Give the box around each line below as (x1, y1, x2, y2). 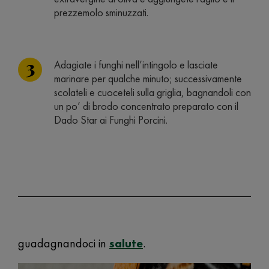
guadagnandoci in (18, 235, 109, 251)
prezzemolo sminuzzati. (54, 5, 148, 19)
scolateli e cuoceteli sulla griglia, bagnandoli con (54, 85, 251, 99)
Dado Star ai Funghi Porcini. (54, 113, 168, 127)
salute (109, 235, 143, 251)
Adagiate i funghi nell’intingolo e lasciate (54, 58, 218, 71)
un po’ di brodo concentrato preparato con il (54, 99, 238, 113)
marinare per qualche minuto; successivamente (54, 71, 242, 85)
